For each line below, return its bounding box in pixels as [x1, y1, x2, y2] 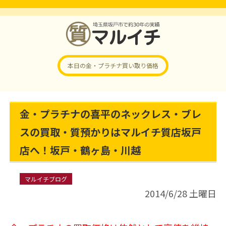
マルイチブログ [24, 175, 67, 183]
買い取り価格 [122, 61, 158, 70]
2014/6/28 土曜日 [145, 187, 217, 200]
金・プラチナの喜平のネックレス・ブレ [19, 106, 201, 121]
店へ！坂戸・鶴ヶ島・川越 [19, 143, 141, 157]
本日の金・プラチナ [68, 61, 122, 70]
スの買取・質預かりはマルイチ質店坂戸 [19, 125, 201, 139]
